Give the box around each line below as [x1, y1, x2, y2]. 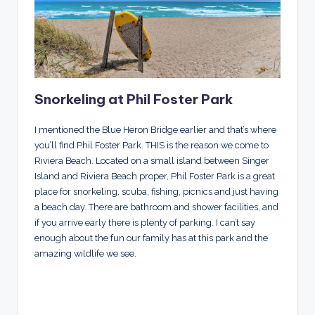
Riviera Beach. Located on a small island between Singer [34, 155, 269, 166]
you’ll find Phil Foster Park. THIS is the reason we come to [34, 139, 269, 150]
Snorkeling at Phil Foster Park [34, 90, 233, 108]
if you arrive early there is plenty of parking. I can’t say [34, 217, 255, 228]
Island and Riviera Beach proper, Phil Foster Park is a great [34, 170, 275, 181]
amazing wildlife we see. [34, 247, 136, 259]
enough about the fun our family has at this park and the [34, 232, 268, 243]
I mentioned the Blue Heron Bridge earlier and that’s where [34, 124, 276, 135]
